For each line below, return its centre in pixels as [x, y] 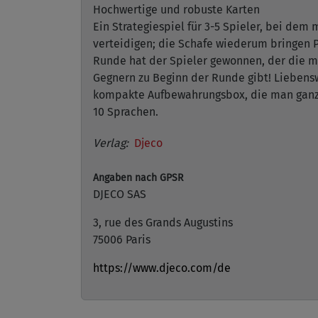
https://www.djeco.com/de [162, 268]
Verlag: [111, 143]
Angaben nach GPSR [138, 178]
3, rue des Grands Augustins [163, 223]
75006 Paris [122, 240]
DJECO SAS [120, 194]
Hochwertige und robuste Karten [176, 10]
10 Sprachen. [126, 112]
